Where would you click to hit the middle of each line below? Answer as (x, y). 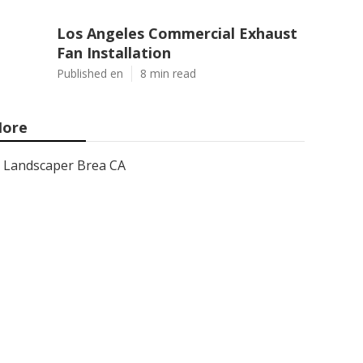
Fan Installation (114, 53)
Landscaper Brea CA (64, 165)
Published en (90, 73)
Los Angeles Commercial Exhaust (177, 33)
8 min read (168, 73)
